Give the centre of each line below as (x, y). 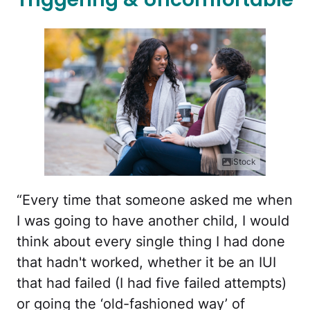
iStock (244, 162)
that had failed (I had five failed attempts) (152, 283)
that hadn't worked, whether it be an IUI (146, 263)
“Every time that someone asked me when (155, 200)
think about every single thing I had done (151, 242)
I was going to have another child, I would (153, 221)
